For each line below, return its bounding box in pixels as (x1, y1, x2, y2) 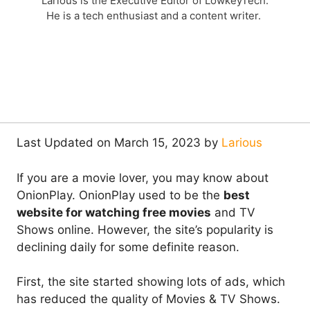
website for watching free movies (17, 205, 211, 219)
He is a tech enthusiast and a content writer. (46, 9, 264, 23)
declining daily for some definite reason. (17, 239, 239, 254)
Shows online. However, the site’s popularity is (17, 222, 273, 237)
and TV (211, 205, 255, 219)
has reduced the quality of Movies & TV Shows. (17, 292, 280, 307)
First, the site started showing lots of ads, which (17, 275, 285, 289)
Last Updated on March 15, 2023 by (17, 136, 221, 150)
